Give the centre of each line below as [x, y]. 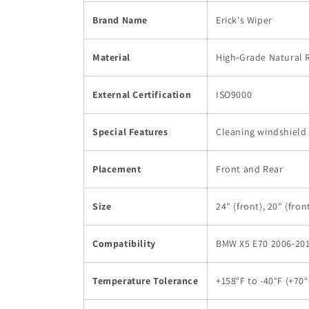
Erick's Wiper [244, 20]
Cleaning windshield [261, 131]
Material [111, 57]
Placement [117, 169]
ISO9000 [234, 94]
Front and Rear [250, 169]
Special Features [130, 131]
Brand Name [120, 20]
